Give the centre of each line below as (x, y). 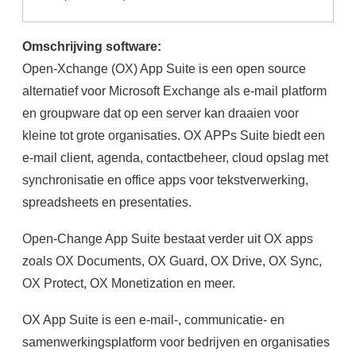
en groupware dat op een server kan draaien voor (160, 113)
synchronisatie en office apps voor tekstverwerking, (165, 180)
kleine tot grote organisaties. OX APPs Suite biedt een (173, 135)
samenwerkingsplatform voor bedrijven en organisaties (176, 342)
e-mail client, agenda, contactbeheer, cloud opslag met (175, 158)
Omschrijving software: (93, 46)
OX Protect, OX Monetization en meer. (128, 283)
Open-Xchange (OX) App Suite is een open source (164, 69)
